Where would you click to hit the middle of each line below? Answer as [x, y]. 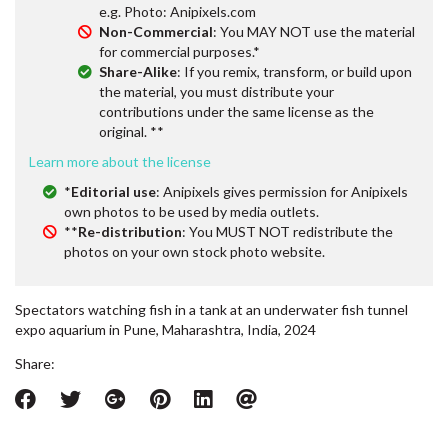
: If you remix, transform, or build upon [294, 71]
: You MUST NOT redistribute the [287, 231]
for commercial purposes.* [179, 51]
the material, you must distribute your [216, 91]
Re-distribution [130, 231]
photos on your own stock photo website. [194, 251]
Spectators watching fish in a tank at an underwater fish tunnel [211, 309]
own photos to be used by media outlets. [191, 211]
